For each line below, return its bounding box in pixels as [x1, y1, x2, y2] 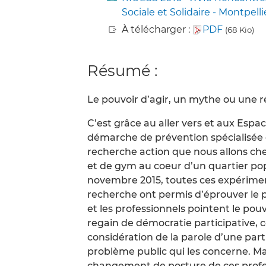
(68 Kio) [225, 25, 254, 35]
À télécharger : [122, 24, 192, 36]
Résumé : [87, 61, 157, 80]
